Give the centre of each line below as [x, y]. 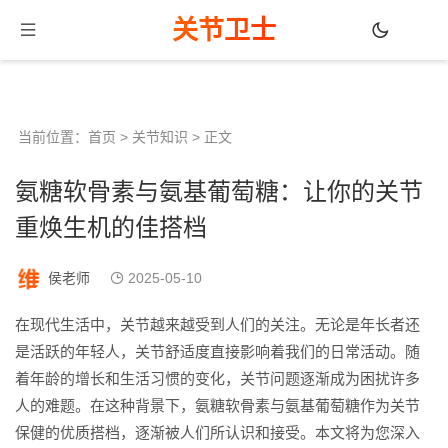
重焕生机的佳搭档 [111, 227]
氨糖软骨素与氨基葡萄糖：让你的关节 [219, 191]
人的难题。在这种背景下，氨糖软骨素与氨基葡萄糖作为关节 [217, 405]
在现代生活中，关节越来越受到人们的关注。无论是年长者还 [217, 324]
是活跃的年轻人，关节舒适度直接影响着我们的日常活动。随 [217, 351]
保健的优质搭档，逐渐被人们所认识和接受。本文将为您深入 [217, 432]
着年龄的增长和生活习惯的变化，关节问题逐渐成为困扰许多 [217, 378]
